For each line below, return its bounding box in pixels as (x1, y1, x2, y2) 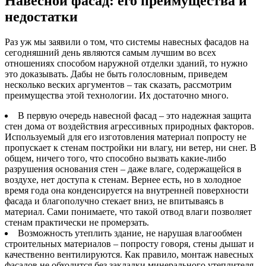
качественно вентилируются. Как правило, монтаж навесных (5, 249, 254, 259)
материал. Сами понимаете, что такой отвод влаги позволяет (5, 206, 252, 217)
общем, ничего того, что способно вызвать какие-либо (5, 153, 226, 163)
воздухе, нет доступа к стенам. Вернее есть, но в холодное (5, 174, 241, 185)
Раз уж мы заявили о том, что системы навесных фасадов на (5, 36, 249, 47)
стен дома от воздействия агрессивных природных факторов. (5, 121, 254, 131)
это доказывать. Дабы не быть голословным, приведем (5, 68, 227, 79)
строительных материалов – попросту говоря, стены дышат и (5, 238, 254, 249)
